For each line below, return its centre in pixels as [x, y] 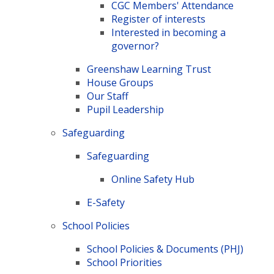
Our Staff [108, 96]
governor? [135, 46]
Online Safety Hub [153, 179]
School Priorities [125, 262]
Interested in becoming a [169, 32]
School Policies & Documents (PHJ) [165, 249]
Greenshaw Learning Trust [149, 69]
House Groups [120, 83]
